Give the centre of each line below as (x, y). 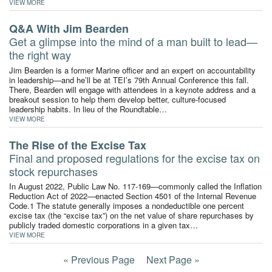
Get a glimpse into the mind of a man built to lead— (133, 42)
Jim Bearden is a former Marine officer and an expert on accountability (132, 70)
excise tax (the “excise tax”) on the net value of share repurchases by (131, 215)
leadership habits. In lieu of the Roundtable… (88, 109)
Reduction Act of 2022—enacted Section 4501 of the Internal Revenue (133, 195)
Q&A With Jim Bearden (69, 29)
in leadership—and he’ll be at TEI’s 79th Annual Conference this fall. (129, 80)
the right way (40, 55)
